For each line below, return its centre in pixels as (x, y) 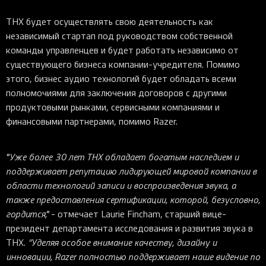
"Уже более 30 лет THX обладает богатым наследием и (122, 157)
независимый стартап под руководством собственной (119, 36)
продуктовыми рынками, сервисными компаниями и (113, 107)
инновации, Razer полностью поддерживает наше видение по (133, 256)
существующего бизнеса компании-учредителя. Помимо (123, 64)
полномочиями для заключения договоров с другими (116, 93)
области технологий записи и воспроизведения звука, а (121, 185)
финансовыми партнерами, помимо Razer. (92, 121)
